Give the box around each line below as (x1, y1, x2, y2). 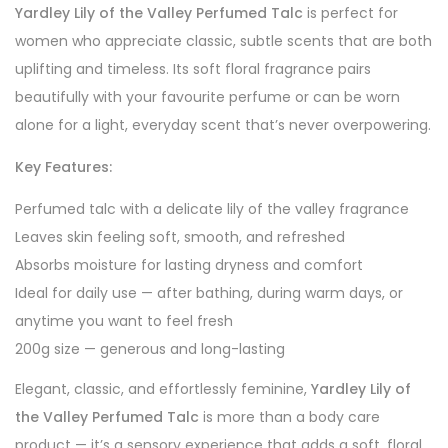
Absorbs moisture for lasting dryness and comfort (15, 255, 363, 276)
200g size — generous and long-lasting (15, 339, 285, 360)
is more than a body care (199, 407, 380, 428)
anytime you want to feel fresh (15, 311, 233, 332)
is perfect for (303, 3, 398, 24)
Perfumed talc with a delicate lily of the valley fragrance (15, 199, 409, 220)
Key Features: (15, 157, 112, 178)
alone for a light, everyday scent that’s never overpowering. (15, 115, 431, 136)
